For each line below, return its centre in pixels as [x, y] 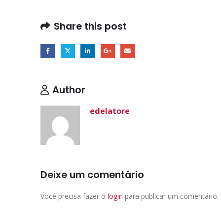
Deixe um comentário [92, 174]
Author [69, 90]
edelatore [110, 110]
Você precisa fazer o [74, 196]
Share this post [90, 26]
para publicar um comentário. [171, 196]
